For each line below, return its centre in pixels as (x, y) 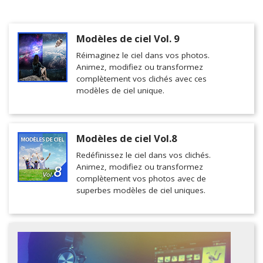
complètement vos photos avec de (141, 178)
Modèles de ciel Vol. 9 (128, 38)
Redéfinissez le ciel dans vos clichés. (144, 155)
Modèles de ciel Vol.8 (127, 138)
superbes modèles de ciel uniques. (141, 190)
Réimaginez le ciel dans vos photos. (143, 55)
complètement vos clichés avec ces (141, 79)
